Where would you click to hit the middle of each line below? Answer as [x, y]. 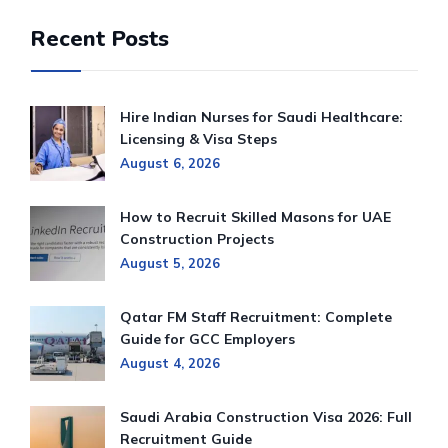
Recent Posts [99, 39]
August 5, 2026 [170, 263]
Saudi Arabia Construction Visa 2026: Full [266, 417]
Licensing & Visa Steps [198, 139]
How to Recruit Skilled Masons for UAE [255, 217]
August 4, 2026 [170, 363]
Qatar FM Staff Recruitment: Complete [256, 317]
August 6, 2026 [170, 163]
